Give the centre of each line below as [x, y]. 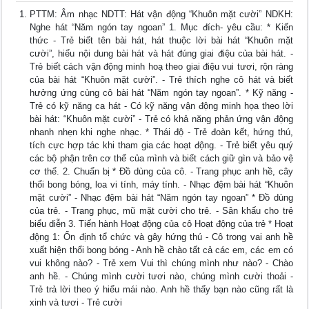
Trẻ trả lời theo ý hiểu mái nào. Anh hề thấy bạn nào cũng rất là [161, 290]
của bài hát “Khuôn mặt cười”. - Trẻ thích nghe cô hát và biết [161, 80]
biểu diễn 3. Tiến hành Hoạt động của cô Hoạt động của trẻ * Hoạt [161, 224]
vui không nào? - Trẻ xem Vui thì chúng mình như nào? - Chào [161, 263]
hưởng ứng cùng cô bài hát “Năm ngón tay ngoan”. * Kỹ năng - [161, 93]
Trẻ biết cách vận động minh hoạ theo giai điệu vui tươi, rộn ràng [161, 67]
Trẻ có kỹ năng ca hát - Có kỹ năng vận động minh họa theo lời [161, 106]
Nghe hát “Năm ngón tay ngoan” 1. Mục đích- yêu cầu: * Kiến [161, 28]
